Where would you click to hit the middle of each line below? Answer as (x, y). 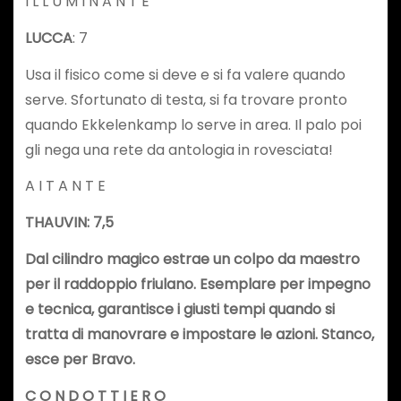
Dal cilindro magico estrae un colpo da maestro (192, 259)
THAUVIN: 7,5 (69, 223)
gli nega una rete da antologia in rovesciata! (179, 149)
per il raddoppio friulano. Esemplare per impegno (197, 284)
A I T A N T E (65, 186)
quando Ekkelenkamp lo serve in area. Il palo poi (193, 124)
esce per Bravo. (80, 359)
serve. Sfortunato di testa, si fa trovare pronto (186, 99)
